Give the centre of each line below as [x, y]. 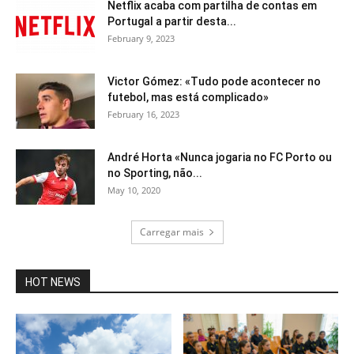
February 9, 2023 [141, 39]
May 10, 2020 [134, 190]
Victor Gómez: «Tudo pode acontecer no [214, 82]
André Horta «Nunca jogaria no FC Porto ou [220, 158]
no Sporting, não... [155, 173]
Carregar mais [171, 232]
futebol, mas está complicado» [188, 98]
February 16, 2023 [143, 115]
